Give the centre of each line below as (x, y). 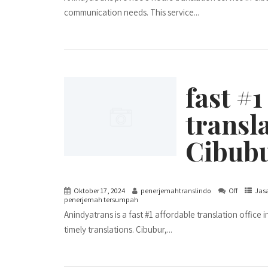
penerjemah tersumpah (101, 200)
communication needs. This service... (132, 13)
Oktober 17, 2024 (99, 191)
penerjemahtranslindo (176, 191)
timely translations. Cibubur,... (118, 230)
